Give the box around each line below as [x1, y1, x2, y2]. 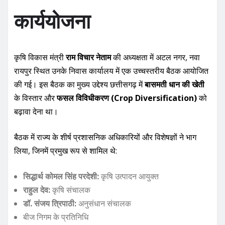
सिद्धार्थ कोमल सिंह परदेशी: [23, 171, 99, 182]
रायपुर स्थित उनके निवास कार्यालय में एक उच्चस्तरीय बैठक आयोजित [14, 65, 208, 77]
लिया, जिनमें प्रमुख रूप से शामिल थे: [14, 145, 117, 157]
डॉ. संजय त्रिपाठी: [23, 198, 76, 209]
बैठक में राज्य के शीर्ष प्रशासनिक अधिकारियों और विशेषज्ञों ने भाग [14, 132, 196, 143]
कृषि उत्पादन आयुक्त [99, 171, 159, 182]
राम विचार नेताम [66, 52, 111, 63]
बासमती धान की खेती [145, 79, 204, 90]
